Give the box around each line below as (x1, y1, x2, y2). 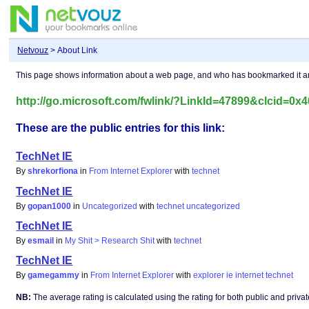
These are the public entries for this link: (16, 122, 226, 134)
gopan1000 (28, 201, 72, 211)
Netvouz (17, 46, 49, 56)
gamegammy (28, 270, 80, 281)
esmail (28, 235, 54, 246)
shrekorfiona (28, 166, 79, 177)
